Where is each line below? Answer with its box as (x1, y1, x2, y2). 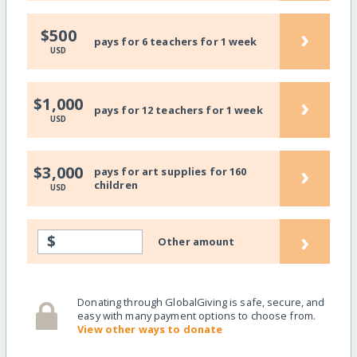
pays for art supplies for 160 (93, 164, 247, 179)
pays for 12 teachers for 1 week (93, 102, 263, 117)
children (93, 178, 138, 193)
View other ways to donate (77, 322, 223, 337)
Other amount (158, 233, 235, 249)
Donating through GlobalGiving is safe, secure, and (77, 295, 325, 310)
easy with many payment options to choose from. (77, 308, 316, 324)
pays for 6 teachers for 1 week (93, 33, 257, 49)
